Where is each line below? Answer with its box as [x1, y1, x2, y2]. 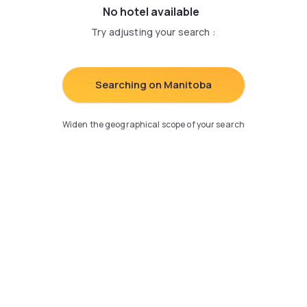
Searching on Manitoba [95, 77, 212, 93]
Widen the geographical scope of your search [62, 118, 245, 130]
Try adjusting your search [91, 25, 210, 38]
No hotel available [102, 3, 199, 19]
